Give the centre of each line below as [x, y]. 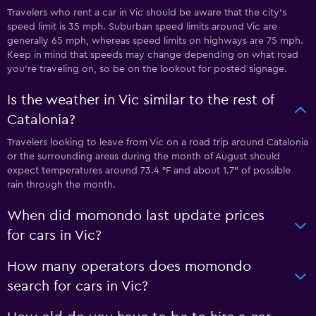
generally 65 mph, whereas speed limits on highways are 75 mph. [155, 41]
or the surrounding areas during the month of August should [144, 157]
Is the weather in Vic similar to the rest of [140, 100]
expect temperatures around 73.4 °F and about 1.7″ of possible [149, 171]
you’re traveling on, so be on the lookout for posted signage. [147, 69]
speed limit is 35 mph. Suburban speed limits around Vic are [142, 27]
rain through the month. [61, 185]
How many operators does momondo [129, 267]
